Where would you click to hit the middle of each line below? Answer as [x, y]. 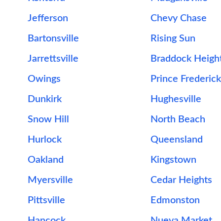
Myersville [50, 180]
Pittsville [46, 200]
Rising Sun [173, 38]
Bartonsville [53, 38]
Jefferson [48, 18]
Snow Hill [48, 119]
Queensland [176, 140]
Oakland [46, 160]
